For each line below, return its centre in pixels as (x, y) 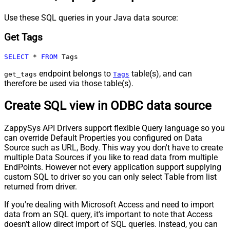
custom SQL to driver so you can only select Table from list (110, 177)
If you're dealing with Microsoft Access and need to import (109, 204)
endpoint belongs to (75, 74)
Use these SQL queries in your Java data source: (91, 17)
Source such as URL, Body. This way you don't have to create (113, 147)
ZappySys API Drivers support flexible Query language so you (114, 128)
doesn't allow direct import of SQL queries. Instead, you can (111, 224)
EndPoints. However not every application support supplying (113, 167)
